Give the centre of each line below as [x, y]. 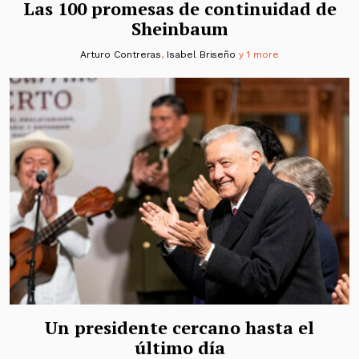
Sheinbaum [179, 29]
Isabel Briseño [202, 55]
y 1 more [257, 55]
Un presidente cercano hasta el [179, 327]
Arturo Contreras [121, 55]
